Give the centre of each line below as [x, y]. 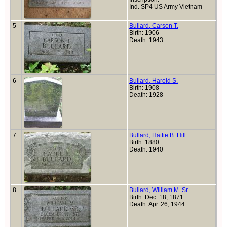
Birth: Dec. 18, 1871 [156, 197]
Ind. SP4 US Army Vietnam [166, 7]
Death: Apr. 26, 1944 [158, 204]
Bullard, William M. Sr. [159, 190]
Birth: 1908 [144, 88]
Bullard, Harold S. [154, 81]
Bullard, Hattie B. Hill [158, 135]
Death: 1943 [146, 40]
